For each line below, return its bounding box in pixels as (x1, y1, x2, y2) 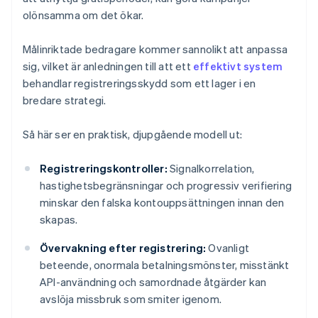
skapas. (40, 212, 78, 227)
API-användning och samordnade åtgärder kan (40, 275, 267, 290)
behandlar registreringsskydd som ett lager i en (23, 76, 256, 91)
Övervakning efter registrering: (40, 241, 207, 256)
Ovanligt (206, 241, 250, 256)
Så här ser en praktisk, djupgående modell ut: (23, 127, 242, 142)
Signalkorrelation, (167, 161, 255, 176)
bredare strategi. (23, 93, 106, 108)
